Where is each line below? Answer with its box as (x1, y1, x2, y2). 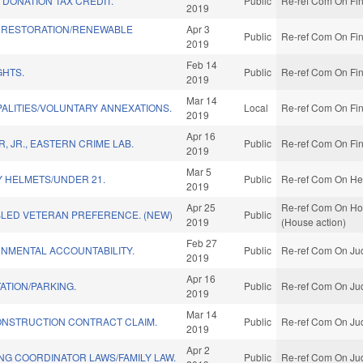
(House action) (281, 215, 347, 229)
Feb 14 (186, 58, 218, 72)
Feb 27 (186, 236, 218, 250)
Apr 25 (186, 200, 216, 215)
